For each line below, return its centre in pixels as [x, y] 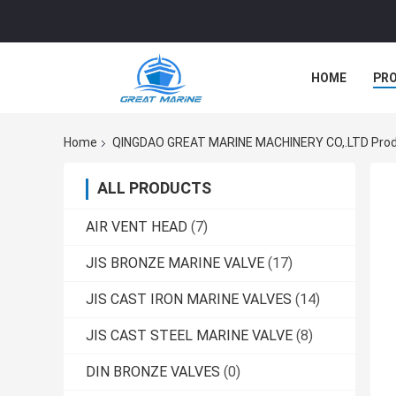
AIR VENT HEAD [137, 227]
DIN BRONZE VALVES [153, 372]
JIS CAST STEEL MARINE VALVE [189, 336]
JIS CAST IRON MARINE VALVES [189, 300]
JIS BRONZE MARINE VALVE [175, 263]
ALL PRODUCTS [154, 188]
